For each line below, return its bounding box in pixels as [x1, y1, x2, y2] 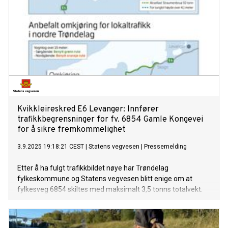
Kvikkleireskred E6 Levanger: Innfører [17, 104, 159, 115]
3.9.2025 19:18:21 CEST [17, 143, 84, 151]
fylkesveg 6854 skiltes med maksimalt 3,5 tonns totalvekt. [17, 185, 203, 194]
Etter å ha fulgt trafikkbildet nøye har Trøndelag [17, 164, 168, 173]
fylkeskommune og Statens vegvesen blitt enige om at [17, 175, 192, 183]
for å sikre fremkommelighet [17, 125, 126, 135]
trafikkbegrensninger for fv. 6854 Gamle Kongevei [17, 115, 203, 125]
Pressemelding [144, 143, 187, 151]
